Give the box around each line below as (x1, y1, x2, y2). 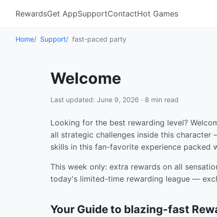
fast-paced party (72, 35, 126, 43)
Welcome (50, 69, 121, 88)
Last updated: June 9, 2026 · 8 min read (50, 95, 179, 104)
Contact (108, 9, 137, 18)
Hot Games (137, 9, 178, 18)
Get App (47, 9, 77, 18)
